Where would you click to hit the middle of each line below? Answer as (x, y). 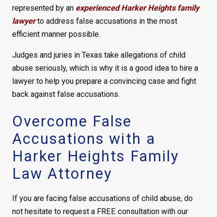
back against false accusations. (66, 94)
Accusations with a (84, 139)
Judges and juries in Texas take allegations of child (99, 55)
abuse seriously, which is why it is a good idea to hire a (105, 68)
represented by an (44, 8)
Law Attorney (62, 173)
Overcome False (72, 121)
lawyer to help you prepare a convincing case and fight (104, 81)
